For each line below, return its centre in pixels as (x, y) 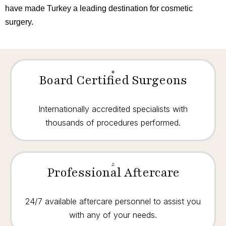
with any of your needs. (113, 215)
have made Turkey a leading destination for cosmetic (99, 8)
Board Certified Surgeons (113, 80)
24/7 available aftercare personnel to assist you (113, 201)
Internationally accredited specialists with (113, 109)
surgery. (19, 22)
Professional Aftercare (113, 173)
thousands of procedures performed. (113, 123)
